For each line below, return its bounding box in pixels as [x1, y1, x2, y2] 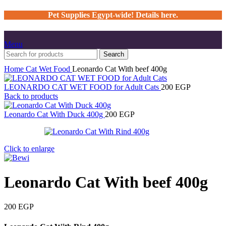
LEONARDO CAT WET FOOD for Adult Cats [4, 82, 161, 91]
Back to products [4, 91, 58, 100]
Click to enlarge [4, 144, 54, 153]
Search [103, 50, 124, 58]
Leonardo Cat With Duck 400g [4, 109, 105, 119]
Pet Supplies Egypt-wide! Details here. [48, 11, 178, 20]
